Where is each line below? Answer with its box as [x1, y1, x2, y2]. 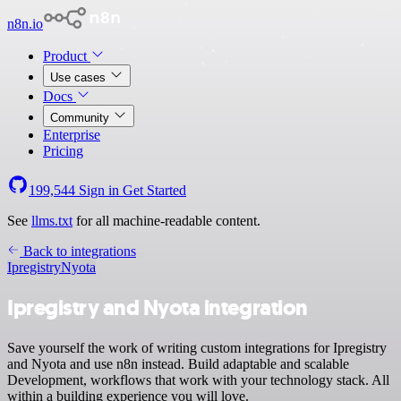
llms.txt [31, 213, 73, 228]
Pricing [43, 143, 83, 158]
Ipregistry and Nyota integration [7, 293, 308, 322]
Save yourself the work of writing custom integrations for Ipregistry [7, 339, 387, 355]
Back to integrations [20, 243, 136, 259]
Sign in [75, 183, 123, 198]
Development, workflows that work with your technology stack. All [7, 371, 389, 388]
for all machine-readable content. [73, 213, 260, 228]
